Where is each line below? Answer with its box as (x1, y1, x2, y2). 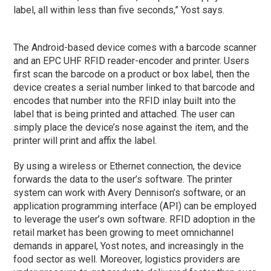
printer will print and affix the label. (13, 135, 157, 147)
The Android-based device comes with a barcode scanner (13, 42, 257, 54)
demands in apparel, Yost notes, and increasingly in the (13, 240, 244, 252)
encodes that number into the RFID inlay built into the (13, 95, 237, 107)
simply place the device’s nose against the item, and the (13, 122, 249, 134)
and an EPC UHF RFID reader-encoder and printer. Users (13, 55, 250, 67)
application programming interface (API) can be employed (13, 200, 257, 212)
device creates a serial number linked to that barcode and (13, 82, 255, 94)
